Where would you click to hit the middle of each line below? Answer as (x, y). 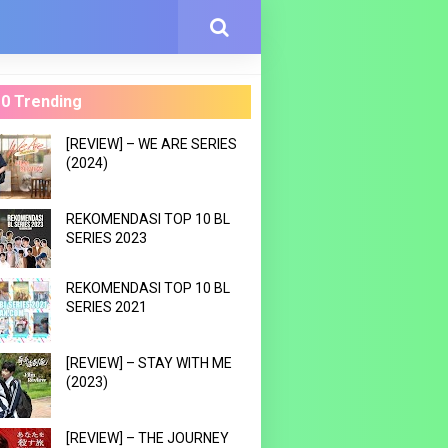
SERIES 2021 (106, 307)
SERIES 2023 (106, 238)
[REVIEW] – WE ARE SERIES (151, 144)
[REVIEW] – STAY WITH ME (148, 363)
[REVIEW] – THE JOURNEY (147, 438)
